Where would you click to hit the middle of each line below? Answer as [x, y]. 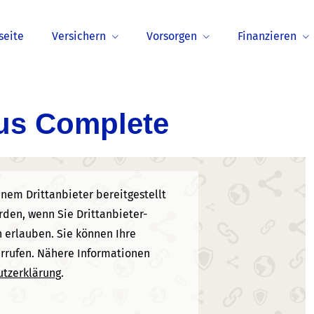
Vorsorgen [172, 36]
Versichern [79, 36]
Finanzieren [267, 36]
